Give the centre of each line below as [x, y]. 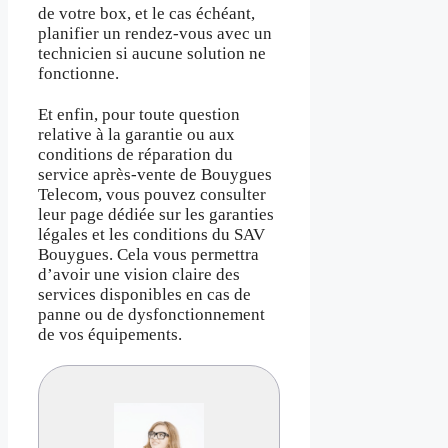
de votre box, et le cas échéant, [146, 14]
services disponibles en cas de [144, 294]
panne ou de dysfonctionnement [151, 314]
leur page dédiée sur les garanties [156, 214]
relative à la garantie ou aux [136, 134]
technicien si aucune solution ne [152, 54]
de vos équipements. [110, 334]
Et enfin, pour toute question [139, 114]
